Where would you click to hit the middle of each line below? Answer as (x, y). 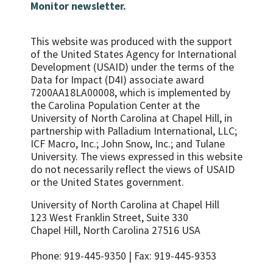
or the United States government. (107, 183)
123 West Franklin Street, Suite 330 (109, 218)
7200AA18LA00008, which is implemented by (130, 93)
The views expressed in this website (160, 157)
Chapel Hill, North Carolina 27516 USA (115, 231)
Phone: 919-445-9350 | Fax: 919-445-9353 (123, 256)
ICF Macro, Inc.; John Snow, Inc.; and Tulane (128, 144)
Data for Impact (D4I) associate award (117, 80)
